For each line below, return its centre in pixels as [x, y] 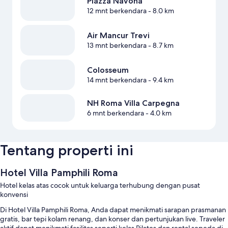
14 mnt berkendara [117, 80]
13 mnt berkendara [117, 46]
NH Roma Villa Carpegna [133, 103]
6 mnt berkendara [115, 113]
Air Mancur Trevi [118, 36]
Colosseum [108, 70]
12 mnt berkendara [117, 11]
